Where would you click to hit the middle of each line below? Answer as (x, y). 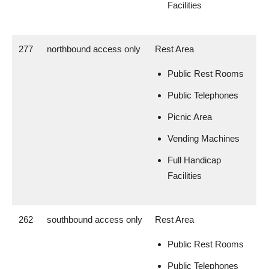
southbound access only (95, 219)
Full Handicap (194, 160)
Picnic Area (190, 117)
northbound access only (94, 49)
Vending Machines (204, 138)
